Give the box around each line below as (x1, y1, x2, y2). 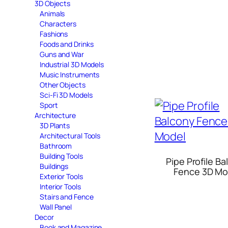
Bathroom (40, 140, 72, 151)
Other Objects (40, 79, 85, 90)
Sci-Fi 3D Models (40, 90, 93, 100)
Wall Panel (40, 202, 72, 212)
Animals (40, 8, 65, 18)
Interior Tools (40, 181, 81, 191)
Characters (40, 18, 76, 28)
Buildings (40, 161, 69, 171)
